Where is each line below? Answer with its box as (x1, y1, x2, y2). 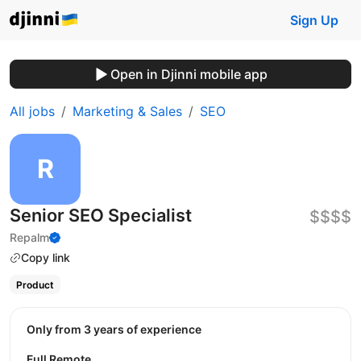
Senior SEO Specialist (10, 205, 192, 226)
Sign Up (290, 12, 338, 28)
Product (15, 278, 54, 291)
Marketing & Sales (73, 103, 182, 119)
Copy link (21, 251, 70, 264)
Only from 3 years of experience (35, 322, 201, 336)
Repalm (10, 230, 49, 244)
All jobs (10, 103, 55, 119)
